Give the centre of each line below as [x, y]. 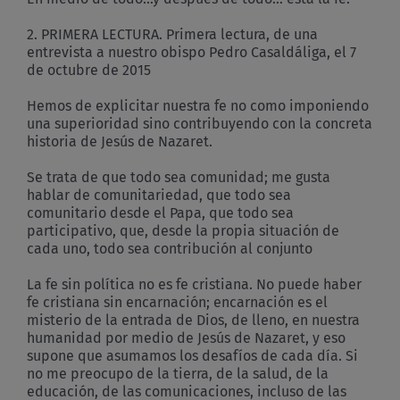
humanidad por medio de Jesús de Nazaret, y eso [186, 337]
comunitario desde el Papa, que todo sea [160, 212]
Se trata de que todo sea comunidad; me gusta [179, 177]
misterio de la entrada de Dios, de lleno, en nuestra [193, 320]
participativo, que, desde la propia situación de [183, 230]
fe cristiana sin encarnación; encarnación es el [177, 302]
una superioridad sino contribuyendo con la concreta [200, 123]
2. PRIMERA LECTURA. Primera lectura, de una [172, 34]
